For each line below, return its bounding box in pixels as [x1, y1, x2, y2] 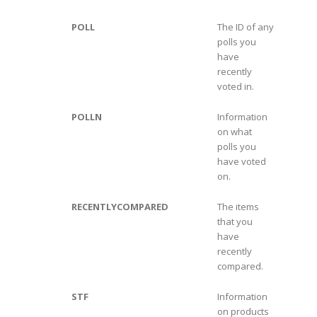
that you [217, 215, 253, 229]
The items [217, 200, 259, 214]
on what [217, 125, 252, 139]
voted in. [217, 80, 254, 93]
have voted [217, 155, 266, 168]
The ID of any [217, 21, 274, 34]
